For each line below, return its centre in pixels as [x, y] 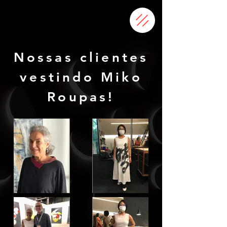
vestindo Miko [81, 77]
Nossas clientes [81, 58]
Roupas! [81, 97]
